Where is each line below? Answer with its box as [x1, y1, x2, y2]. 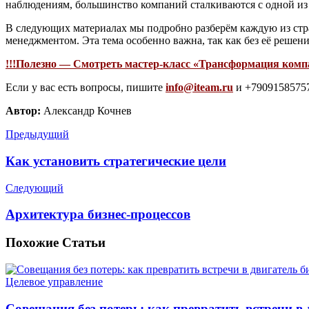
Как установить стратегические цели [6, 153, 226, 168]
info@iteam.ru [166, 81, 233, 94]
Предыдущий [6, 128, 69, 141]
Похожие [6, 235, 59, 250]
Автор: [6, 105, 41, 117]
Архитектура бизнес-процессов [6, 207, 190, 222]
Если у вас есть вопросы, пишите [6, 81, 166, 94]
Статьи [59, 235, 106, 250]
